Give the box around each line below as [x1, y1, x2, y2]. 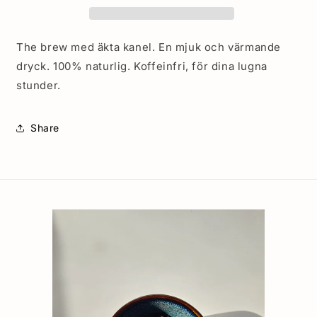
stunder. [16, 78, 61, 92]
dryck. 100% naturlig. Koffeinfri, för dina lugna [16, 59, 267, 73]
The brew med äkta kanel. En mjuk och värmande [16, 40, 282, 54]
